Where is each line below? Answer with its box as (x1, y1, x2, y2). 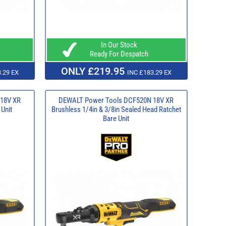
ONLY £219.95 (61, 65, 127, 77)
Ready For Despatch (84, 49, 148, 59)
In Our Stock (95, 40, 137, 49)
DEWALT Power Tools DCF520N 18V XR (59, 95, 174, 105)
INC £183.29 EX (127, 68, 172, 76)
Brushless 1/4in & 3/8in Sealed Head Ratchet (51, 104, 181, 114)
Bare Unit (103, 114, 129, 123)
